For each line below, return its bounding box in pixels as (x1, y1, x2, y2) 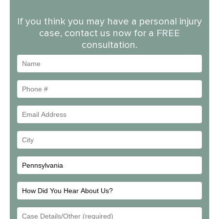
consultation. (82, 40, 137, 50)
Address (109, 124, 145, 134)
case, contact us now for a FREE (39, 28, 180, 38)
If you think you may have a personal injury (17, 16, 202, 26)
